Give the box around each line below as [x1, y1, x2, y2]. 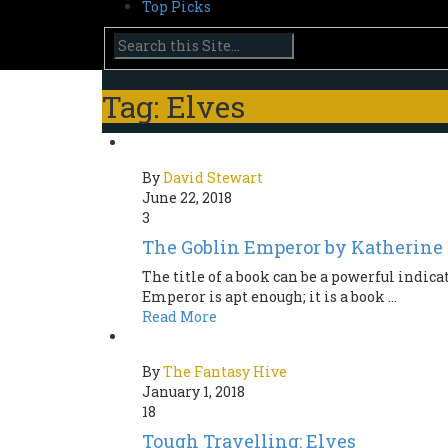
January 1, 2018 [142, 382, 245, 402]
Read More [142, 307, 217, 327]
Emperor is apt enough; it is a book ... [142, 287, 397, 307]
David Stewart [163, 168, 263, 188]
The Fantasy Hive [163, 362, 287, 382]
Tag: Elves [102, 87, 245, 127]
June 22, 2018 [142, 188, 232, 208]
